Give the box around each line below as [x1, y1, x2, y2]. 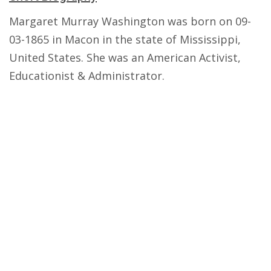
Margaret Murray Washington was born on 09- [9, 14, 251, 28]
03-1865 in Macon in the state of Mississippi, [9, 32, 241, 47]
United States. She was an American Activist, [9, 50, 241, 65]
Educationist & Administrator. [9, 68, 165, 83]
